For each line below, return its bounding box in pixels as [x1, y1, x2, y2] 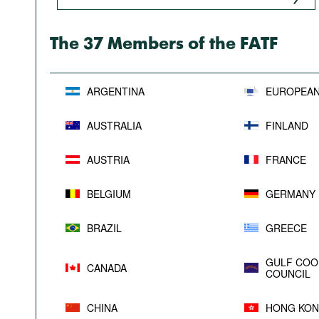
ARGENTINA [87, 84, 145, 98]
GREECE [266, 221, 307, 235]
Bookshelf [57, 19, 108, 36]
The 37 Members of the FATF [50, 36, 278, 53]
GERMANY [266, 187, 315, 201]
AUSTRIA [87, 152, 130, 167]
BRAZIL [87, 221, 122, 235]
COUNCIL [266, 266, 310, 281]
